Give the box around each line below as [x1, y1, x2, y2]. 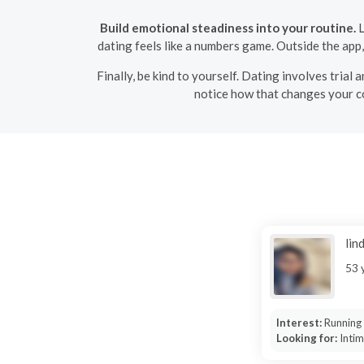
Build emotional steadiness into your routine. [100, 20, 356, 35]
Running [323, 315, 362, 329]
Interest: [275, 315, 324, 329]
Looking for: [275, 331, 340, 344]
